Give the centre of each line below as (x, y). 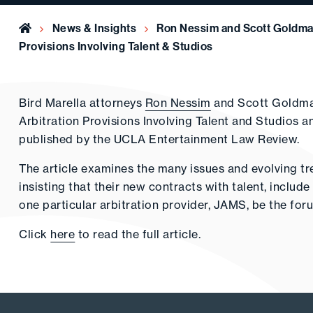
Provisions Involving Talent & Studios (116, 46)
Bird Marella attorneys (82, 103)
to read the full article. (138, 234)
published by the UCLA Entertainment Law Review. (159, 139)
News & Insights (94, 28)
